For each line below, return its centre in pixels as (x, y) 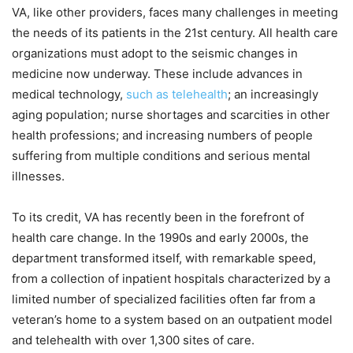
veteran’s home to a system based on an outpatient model (172, 319)
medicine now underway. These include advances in (157, 73)
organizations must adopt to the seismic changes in (155, 53)
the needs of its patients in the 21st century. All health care (175, 32)
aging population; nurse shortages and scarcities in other (171, 114)
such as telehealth (177, 94)
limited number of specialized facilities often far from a (163, 299)
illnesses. (38, 176)
